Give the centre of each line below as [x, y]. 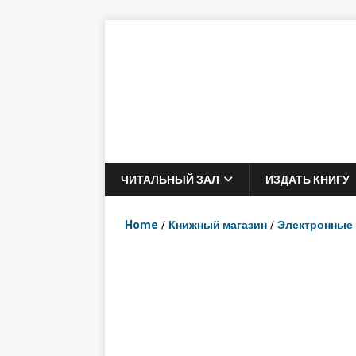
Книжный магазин [218, 225]
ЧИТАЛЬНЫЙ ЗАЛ [170, 180]
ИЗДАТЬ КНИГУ [308, 180]
